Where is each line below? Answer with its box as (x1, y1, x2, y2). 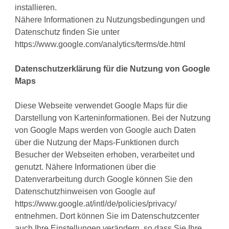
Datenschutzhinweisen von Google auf (15, 187, 155, 196)
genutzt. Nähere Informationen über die (15, 163, 156, 172)
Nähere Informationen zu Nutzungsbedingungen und (15, 15, 205, 25)
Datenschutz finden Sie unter (15, 28, 120, 37)
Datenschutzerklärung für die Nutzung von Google (15, 64, 211, 74)
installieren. (15, 3, 57, 12)
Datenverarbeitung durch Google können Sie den (15, 175, 193, 184)
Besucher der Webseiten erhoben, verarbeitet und (15, 150, 195, 159)
